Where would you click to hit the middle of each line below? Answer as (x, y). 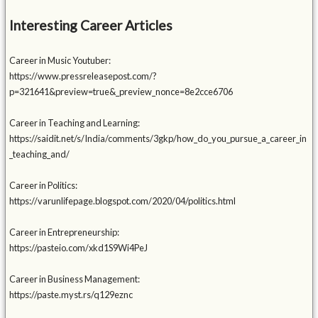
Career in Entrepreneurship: (65, 232)
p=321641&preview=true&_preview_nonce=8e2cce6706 (121, 92)
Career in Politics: (44, 186)
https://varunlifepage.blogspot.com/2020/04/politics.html (123, 201)
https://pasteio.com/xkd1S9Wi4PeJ (79, 248)
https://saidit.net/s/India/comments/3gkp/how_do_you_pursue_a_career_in (158, 139)
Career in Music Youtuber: (60, 61)
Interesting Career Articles (91, 26)
